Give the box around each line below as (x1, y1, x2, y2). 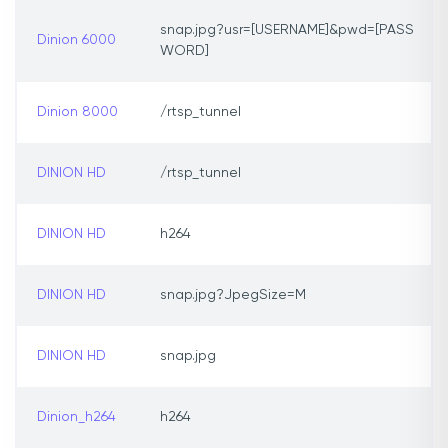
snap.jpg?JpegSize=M (160, 288, 306, 303)
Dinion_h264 (37, 410, 116, 425)
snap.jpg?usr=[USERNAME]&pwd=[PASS (160, 23, 414, 38)
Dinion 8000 (37, 105, 118, 120)
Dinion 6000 (37, 33, 116, 48)
